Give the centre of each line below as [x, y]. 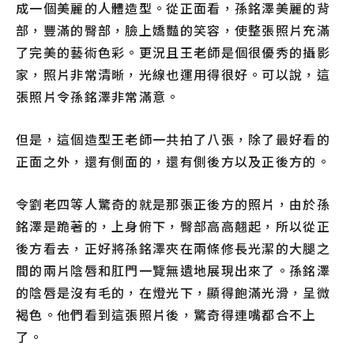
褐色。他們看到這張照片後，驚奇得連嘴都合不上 [166, 315]
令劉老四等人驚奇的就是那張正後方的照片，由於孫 [173, 204]
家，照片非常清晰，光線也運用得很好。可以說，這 [173, 75]
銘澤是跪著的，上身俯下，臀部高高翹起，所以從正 [173, 226]
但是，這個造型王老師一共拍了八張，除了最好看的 [173, 139]
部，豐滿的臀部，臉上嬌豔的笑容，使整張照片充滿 [173, 30]
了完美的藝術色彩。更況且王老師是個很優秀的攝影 [173, 53]
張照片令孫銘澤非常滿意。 [98, 97]
